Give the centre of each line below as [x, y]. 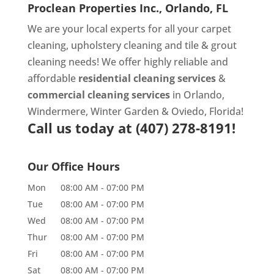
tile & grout [210, 45]
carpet [216, 28]
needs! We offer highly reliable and [147, 61]
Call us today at [81, 128]
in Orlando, [197, 94]
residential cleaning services [147, 78]
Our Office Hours [73, 166]
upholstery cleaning [116, 45]
